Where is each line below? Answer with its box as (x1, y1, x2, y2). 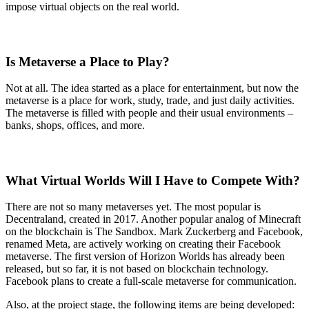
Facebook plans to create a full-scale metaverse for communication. (6, 275, 297, 288)
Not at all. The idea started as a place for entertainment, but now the (6, 82, 299, 94)
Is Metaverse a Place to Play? (6, 54, 170, 69)
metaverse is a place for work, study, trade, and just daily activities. (6, 94, 295, 107)
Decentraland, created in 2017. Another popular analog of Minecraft (6, 213, 301, 226)
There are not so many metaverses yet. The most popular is (6, 201, 261, 213)
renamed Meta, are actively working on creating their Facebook (6, 238, 281, 250)
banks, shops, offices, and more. (6, 119, 145, 132)
